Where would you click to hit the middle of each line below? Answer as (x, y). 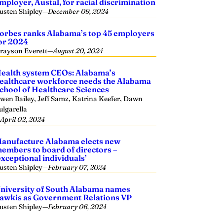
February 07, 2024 (77, 167)
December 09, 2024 (78, 11)
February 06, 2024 (77, 207)
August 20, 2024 (78, 51)
